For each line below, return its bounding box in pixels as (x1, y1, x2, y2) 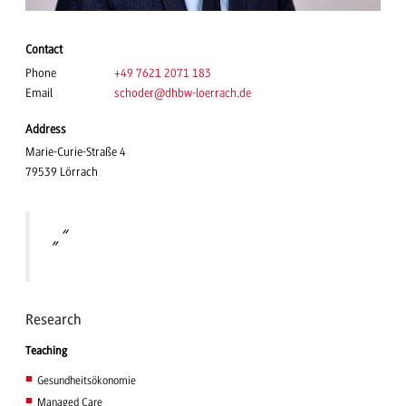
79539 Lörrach (25, 165, 98, 179)
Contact (25, 43, 63, 57)
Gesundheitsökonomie (36, 373, 136, 387)
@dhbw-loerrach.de (154, 85, 251, 100)
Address (25, 121, 66, 136)
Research (25, 311, 82, 329)
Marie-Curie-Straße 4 (25, 145, 126, 159)
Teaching (25, 344, 67, 358)
